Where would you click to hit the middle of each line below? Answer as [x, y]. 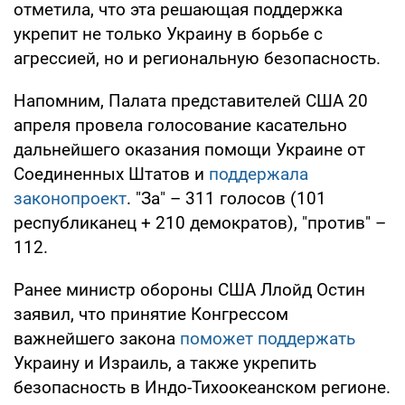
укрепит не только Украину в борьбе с [168, 33]
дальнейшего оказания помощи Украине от [189, 149]
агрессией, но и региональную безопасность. [197, 58]
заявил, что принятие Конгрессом [151, 314]
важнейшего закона [94, 338]
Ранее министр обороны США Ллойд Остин [189, 289]
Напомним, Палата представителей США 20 [191, 100]
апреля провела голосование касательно [180, 125]
